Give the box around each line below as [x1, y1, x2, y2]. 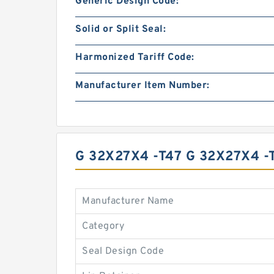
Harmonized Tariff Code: [75, 51, 194, 64]
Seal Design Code [82, 245, 164, 257]
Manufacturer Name [82, 195, 174, 207]
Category [82, 220, 124, 232]
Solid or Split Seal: [75, 23, 166, 35]
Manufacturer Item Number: [75, 80, 210, 92]
